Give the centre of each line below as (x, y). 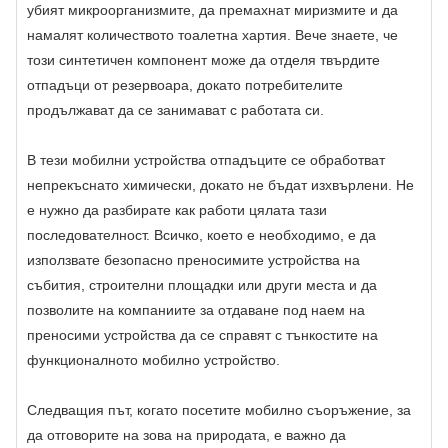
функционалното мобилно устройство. (153, 359)
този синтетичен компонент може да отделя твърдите (203, 59)
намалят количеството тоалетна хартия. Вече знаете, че (212, 34)
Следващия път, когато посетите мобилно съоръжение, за (219, 409)
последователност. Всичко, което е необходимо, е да (201, 234)
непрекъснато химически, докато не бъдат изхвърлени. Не (220, 184)
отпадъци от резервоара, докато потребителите (185, 84)
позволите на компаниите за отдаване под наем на (196, 309)
